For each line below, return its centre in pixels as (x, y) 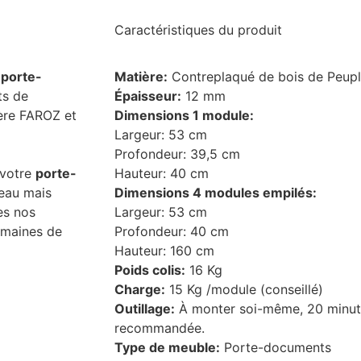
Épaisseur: (148, 96)
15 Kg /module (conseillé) (244, 290)
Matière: (141, 77)
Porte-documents (276, 348)
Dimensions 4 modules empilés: (216, 193)
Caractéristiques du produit (198, 29)
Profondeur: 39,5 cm (177, 154)
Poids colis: (150, 270)
